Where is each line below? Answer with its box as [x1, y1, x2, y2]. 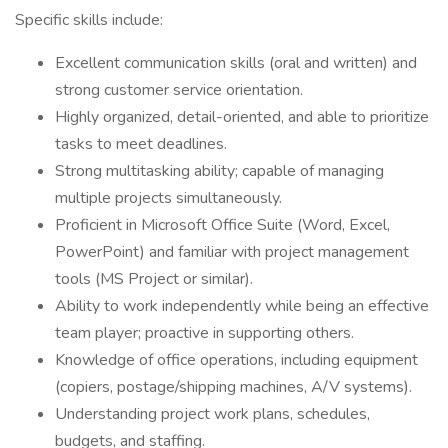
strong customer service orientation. [55, 79, 303, 101]
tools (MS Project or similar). [55, 268, 253, 290]
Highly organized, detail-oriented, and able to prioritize [55, 106, 429, 128]
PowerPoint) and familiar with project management [55, 241, 409, 263]
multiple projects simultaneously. [55, 187, 282, 209]
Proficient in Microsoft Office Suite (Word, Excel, [55, 214, 390, 236]
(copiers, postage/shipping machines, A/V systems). [55, 376, 412, 398]
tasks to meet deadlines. [55, 133, 227, 155]
